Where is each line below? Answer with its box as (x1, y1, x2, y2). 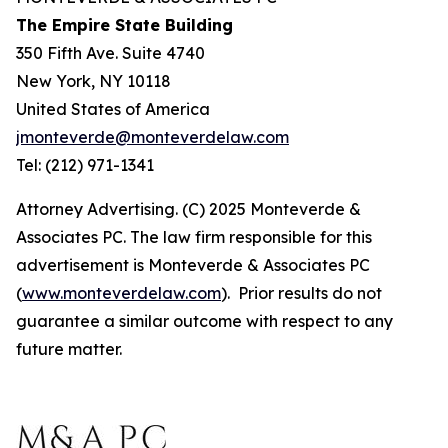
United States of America (16, 99, 210, 119)
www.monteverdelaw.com (22, 283, 221, 303)
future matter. (16, 339, 122, 359)
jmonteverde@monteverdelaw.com (16, 127, 289, 147)
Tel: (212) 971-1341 (16, 155, 154, 175)
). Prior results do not (221, 283, 382, 303)
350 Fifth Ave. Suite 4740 (16, 43, 205, 63)
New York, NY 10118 (16, 71, 171, 91)
